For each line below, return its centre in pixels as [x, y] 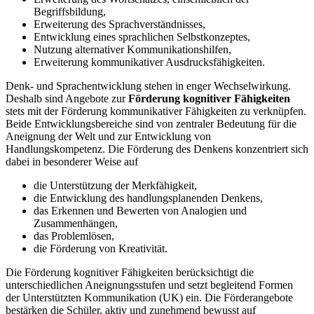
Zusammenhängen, [76, 223]
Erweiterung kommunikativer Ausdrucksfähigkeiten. [151, 62]
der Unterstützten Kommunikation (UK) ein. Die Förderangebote [149, 297]
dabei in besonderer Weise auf [72, 161]
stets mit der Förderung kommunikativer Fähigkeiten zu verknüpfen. [156, 111]
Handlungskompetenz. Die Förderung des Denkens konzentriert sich [157, 149]
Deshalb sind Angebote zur [67, 98]
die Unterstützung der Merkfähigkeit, [115, 185]
